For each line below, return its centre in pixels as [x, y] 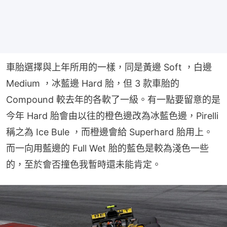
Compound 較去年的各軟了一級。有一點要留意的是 [113, 100]
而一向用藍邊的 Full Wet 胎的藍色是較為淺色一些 [107, 148]
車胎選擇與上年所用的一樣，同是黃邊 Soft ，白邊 [109, 67]
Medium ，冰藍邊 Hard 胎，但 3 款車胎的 [93, 84]
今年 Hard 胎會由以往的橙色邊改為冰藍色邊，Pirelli [112, 116]
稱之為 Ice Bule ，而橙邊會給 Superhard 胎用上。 [109, 132]
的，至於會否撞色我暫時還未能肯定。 [84, 165]
